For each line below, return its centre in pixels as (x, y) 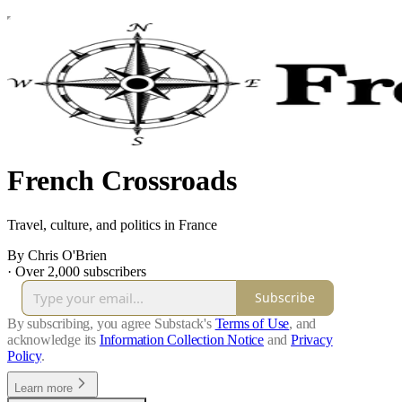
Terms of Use (252, 323)
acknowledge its (52, 339)
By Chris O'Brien (57, 255)
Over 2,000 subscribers (81, 271)
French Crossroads (122, 181)
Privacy (312, 339)
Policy (24, 355)
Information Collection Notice (182, 339)
